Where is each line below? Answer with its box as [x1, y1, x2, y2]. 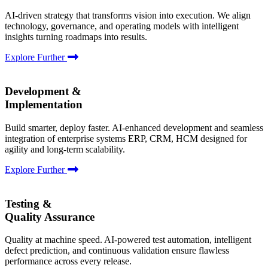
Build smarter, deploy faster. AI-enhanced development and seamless [5, 122, 263, 133]
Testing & [5, 197, 52, 210]
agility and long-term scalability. [5, 144, 125, 154]
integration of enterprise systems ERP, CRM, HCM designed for [5, 133, 247, 144]
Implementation [5, 98, 83, 111]
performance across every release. [5, 256, 132, 267]
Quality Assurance [5, 210, 95, 223]
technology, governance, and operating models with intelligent [5, 21, 239, 32]
